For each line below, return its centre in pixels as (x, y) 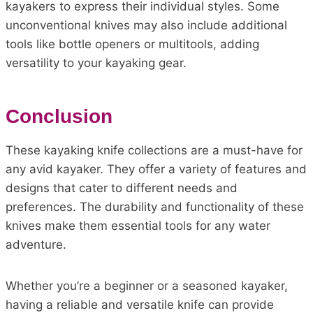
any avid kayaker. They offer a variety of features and (156, 169)
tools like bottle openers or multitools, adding (132, 44)
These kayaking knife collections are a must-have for (154, 150)
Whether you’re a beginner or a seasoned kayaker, (147, 286)
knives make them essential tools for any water (138, 226)
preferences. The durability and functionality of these (155, 207)
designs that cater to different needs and (122, 188)
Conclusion (59, 116)
